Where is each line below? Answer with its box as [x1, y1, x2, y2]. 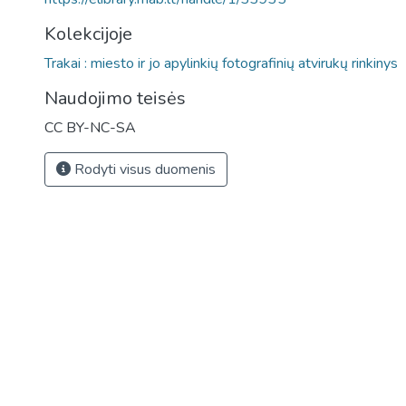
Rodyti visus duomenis [71, 159, 216, 179]
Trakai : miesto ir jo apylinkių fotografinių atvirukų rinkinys [44, 53, 398, 73]
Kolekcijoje [44, 22, 132, 46]
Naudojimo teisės [44, 86, 186, 111]
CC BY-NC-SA [44, 118, 136, 138]
